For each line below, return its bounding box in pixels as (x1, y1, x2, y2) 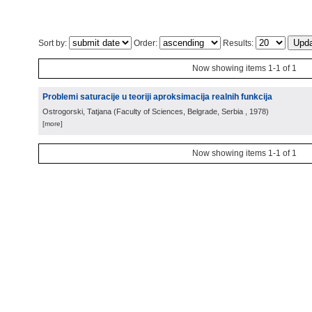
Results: (221, 38, 256, 48)
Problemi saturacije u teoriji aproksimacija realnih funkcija (42, 92, 272, 102)
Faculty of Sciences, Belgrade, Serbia (116, 107, 243, 116)
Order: (132, 38, 159, 48)
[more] (42, 120, 63, 127)
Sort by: (38, 38, 69, 48)
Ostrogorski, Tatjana (42, 107, 111, 116)
